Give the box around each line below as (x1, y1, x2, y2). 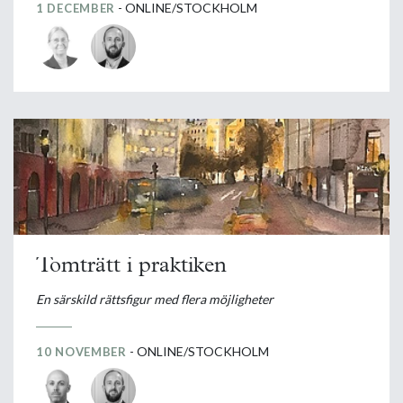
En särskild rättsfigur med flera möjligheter (36, 291, 273, 308)
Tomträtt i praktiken (36, 255, 227, 277)
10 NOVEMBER (36, 345, 127, 360)
